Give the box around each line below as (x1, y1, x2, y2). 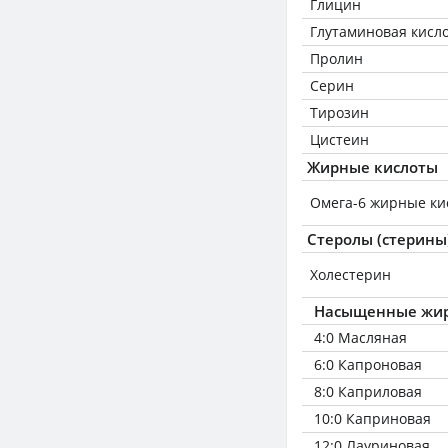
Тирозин (310, 103, 369, 122)
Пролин (310, 49, 363, 68)
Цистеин (310, 130, 369, 149)
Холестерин (310, 265, 391, 284)
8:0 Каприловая (314, 382, 422, 401)
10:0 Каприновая (314, 409, 431, 428)
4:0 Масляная (314, 328, 407, 347)
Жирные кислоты (307, 157, 438, 177)
